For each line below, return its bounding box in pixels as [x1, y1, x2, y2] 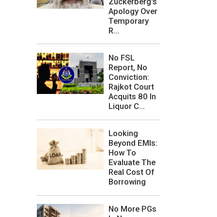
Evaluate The [108, 157, 155, 168]
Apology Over [108, 6, 157, 16]
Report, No [108, 62, 147, 72]
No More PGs [108, 204, 156, 214]
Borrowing [108, 177, 146, 187]
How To [108, 148, 136, 158]
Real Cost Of [108, 167, 155, 177]
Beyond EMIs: [108, 138, 157, 148]
